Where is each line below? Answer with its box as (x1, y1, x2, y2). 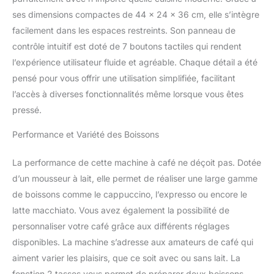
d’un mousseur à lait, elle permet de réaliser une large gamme (12, 172, 257, 183)
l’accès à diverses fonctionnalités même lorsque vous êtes (12, 88, 243, 99)
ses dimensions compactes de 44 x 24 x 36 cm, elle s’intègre (12, 9, 259, 20)
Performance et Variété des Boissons (12, 128, 159, 139)
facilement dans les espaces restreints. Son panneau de (12, 24, 235, 35)
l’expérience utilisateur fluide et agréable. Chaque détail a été (12, 56, 257, 67)
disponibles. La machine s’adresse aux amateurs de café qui (12, 236, 253, 247)
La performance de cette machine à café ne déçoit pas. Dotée (12, 157, 261, 168)
